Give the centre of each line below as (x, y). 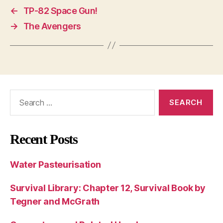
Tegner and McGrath (55, 201)
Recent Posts (44, 139)
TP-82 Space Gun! (60, 10)
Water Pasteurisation (56, 164)
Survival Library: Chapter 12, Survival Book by (108, 188)
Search (19, 94)
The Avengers (52, 26)
